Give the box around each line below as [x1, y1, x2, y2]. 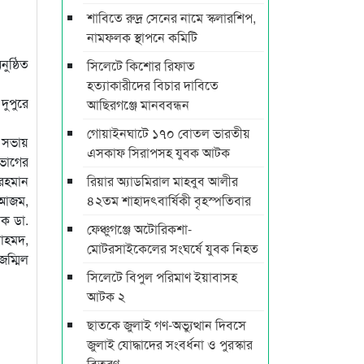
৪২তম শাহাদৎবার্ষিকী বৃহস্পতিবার [87, 190, 251, 210]
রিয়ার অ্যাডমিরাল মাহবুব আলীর [87, 171, 238, 190]
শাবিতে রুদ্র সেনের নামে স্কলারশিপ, [87, 7, 256, 27]
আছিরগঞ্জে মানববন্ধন [87, 94, 189, 114]
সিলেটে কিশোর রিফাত [87, 55, 195, 75]
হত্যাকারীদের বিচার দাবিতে [87, 75, 219, 94]
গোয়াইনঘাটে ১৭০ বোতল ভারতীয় [87, 123, 250, 142]
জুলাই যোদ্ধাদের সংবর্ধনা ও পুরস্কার [87, 334, 253, 353]
